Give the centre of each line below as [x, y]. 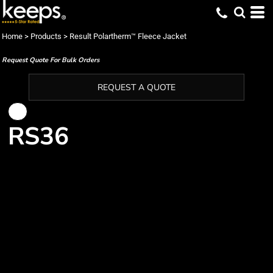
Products [46, 36]
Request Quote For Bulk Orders [51, 60]
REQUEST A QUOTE [136, 88]
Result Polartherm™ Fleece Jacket [128, 36]
